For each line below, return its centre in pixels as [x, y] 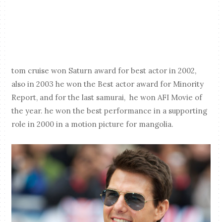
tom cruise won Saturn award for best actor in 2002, [104, 70]
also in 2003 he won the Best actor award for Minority [108, 84]
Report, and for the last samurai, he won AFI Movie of [107, 97]
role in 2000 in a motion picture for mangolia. [93, 124]
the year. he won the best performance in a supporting [110, 111]
